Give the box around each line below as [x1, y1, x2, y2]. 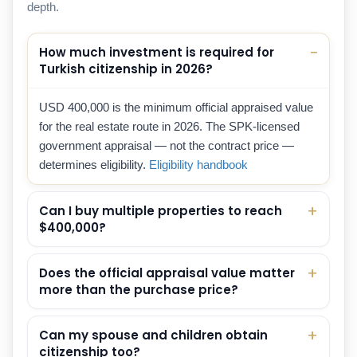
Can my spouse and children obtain [39, 327, 268, 344]
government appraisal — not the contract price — [39, 139, 294, 153]
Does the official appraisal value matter [39, 265, 295, 282]
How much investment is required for [39, 44, 274, 61]
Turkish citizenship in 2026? [39, 61, 213, 78]
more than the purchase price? [39, 281, 238, 299]
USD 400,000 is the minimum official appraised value [39, 100, 313, 115]
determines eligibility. [39, 158, 149, 172]
